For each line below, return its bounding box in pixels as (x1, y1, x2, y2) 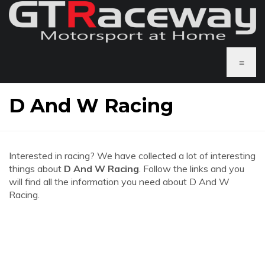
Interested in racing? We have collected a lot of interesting (9, 150, 256, 161)
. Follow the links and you (139, 163, 244, 174)
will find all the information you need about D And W (9, 176, 230, 188)
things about (9, 163, 64, 174)
